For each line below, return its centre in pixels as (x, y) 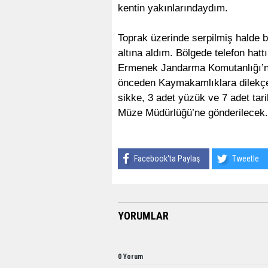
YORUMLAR (143, 215)
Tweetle (246, 158)
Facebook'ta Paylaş (167, 158)
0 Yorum (130, 256)
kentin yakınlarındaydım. (173, 8)
